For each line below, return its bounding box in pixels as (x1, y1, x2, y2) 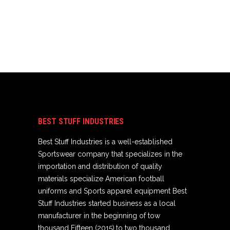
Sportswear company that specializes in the (38, 150, 182, 158)
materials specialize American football (38, 175, 164, 183)
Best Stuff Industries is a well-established (38, 138, 172, 146)
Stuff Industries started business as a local (38, 199, 176, 207)
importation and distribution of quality (38, 162, 162, 170)
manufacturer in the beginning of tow (38, 212, 160, 220)
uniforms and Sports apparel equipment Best (38, 187, 187, 195)
